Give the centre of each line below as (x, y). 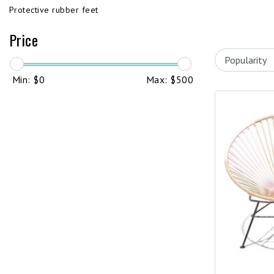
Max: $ (161, 80)
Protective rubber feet (54, 10)
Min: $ (26, 80)
